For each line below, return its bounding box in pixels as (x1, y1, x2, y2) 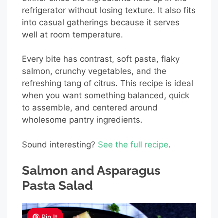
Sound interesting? (22, 139, 98, 149)
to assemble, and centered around (22, 103, 158, 113)
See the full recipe (98, 139, 168, 149)
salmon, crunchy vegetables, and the (22, 66, 166, 76)
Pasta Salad (22, 178, 93, 193)
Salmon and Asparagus (22, 163, 161, 178)
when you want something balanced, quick (22, 91, 189, 101)
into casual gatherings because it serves (22, 17, 180, 27)
